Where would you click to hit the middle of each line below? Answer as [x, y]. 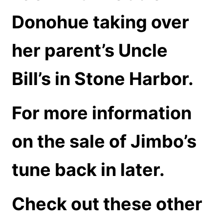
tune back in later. [88, 170]
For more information [102, 113]
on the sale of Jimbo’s [104, 141]
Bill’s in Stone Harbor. [103, 79]
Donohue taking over [100, 22]
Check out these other [107, 204]
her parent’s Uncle [90, 50]
